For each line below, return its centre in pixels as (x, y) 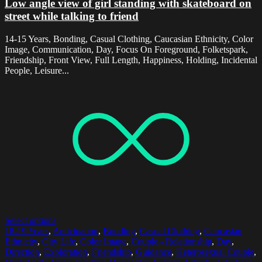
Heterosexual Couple (215, 251)
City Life (59, 241)
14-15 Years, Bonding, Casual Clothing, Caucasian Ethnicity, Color (129, 39)
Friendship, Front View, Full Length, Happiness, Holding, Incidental (131, 60)
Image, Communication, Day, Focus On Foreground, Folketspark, (126, 49)
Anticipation (75, 230)
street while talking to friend (72, 16)
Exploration (65, 251)
